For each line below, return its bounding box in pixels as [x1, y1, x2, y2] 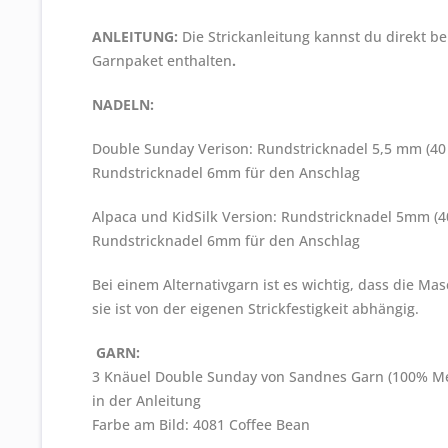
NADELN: [92, 95, 154, 114]
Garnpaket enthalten [92, 51, 232, 70]
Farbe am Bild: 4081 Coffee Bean [92, 415, 310, 434]
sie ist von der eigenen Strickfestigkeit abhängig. [92, 299, 419, 318]
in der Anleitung [92, 391, 201, 410]
